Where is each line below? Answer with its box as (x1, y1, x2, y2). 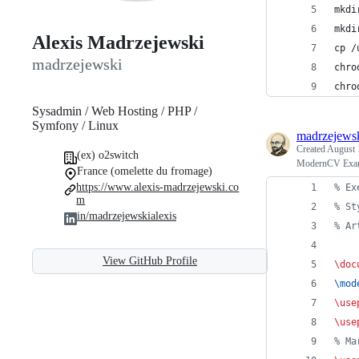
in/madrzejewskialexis (77, 209, 176, 222)
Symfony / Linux (32, 118, 119, 132)
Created (296, 143, 327, 155)
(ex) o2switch (77, 148, 139, 161)
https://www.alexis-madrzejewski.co (76, 180, 240, 193)
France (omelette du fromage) (77, 164, 212, 177)
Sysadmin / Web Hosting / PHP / (32, 103, 197, 118)
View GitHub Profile (103, 254, 197, 267)
